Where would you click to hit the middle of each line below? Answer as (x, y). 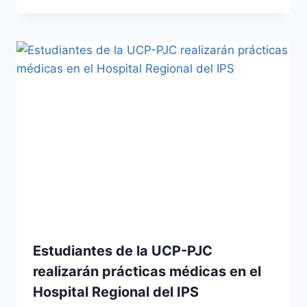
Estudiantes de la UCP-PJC (123, 250)
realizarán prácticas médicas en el (147, 271)
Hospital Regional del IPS (116, 292)
